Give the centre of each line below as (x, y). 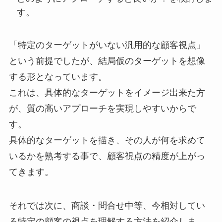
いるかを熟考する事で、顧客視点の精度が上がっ (107, 156)
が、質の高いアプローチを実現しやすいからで (102, 109)
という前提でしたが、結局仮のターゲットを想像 (107, 61)
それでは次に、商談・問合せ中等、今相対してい (107, 205)
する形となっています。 (58, 77)
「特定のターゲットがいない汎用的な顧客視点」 (107, 45)
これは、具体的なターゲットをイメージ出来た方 (107, 93)
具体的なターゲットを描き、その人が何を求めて (107, 140)
